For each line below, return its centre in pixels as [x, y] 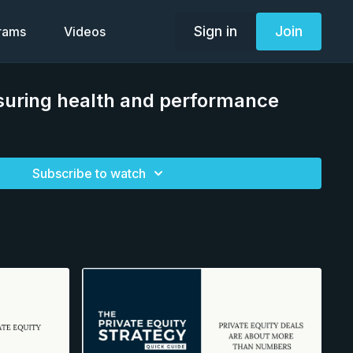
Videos [84, 32]
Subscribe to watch [89, 173]
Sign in [215, 31]
